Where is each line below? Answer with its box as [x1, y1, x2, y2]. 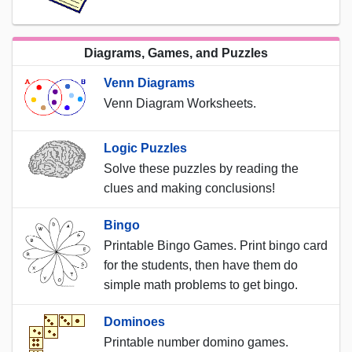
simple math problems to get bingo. [104, 278, 298, 292]
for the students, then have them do [104, 258, 298, 273]
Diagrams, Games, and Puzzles [84, 46, 268, 60]
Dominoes [104, 315, 165, 329]
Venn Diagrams [104, 75, 195, 90]
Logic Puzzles [104, 141, 187, 156]
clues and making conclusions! [104, 181, 275, 196]
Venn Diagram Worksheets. [104, 96, 256, 110]
